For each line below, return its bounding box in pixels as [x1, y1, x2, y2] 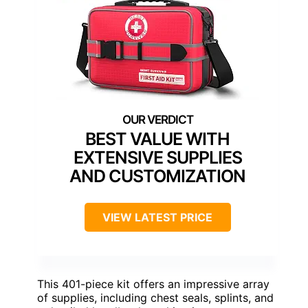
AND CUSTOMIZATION [69, 166, 245, 187]
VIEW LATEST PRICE [102, 210, 212, 225]
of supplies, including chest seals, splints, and [37, 291, 274, 305]
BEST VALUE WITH [85, 129, 230, 150]
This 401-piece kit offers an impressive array [37, 277, 269, 291]
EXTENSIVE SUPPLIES [73, 147, 242, 168]
